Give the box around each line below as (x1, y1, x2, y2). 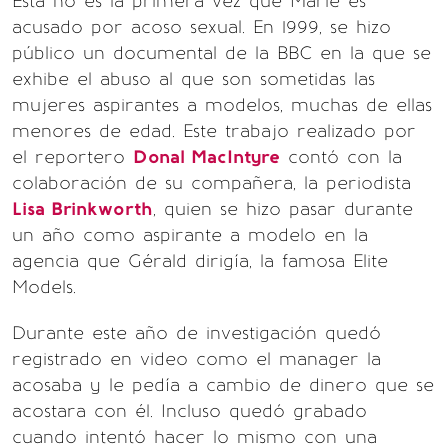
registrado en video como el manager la (12, 348, 381, 370)
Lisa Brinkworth (12, 198, 153, 220)
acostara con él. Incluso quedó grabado (12, 400, 367, 422)
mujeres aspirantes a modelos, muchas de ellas (12, 94, 432, 116)
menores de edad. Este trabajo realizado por (12, 120, 416, 142)
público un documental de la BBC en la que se (12, 42, 431, 64)
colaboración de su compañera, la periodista (12, 172, 411, 194)
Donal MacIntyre (133, 146, 280, 168)
